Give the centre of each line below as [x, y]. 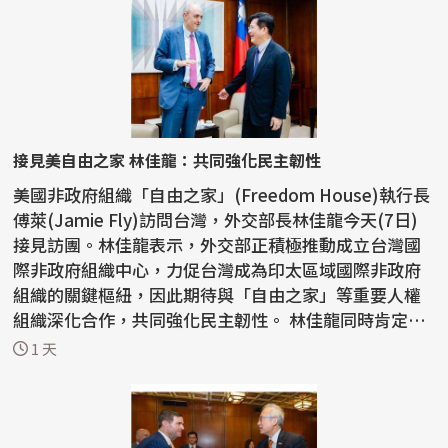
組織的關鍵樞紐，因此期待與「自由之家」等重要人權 [217, 295]
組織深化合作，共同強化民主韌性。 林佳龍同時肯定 [151, 320]
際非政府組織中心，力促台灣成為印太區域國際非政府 [217, 270]
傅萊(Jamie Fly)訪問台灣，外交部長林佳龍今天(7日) [216, 220]
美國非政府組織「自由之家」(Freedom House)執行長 [222, 195]
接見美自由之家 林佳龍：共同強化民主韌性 [167, 160]
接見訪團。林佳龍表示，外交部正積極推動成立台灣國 [217, 245]
